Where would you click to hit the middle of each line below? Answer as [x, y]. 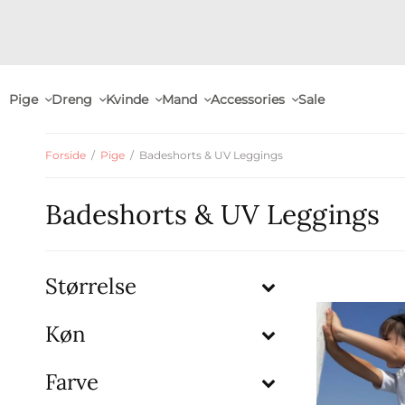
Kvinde [127, 99]
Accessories [248, 99]
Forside [66, 155]
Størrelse [91, 286]
